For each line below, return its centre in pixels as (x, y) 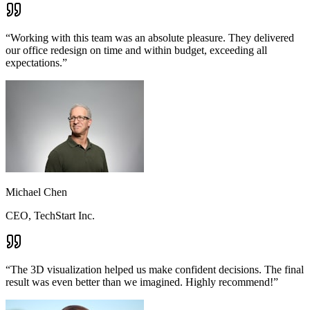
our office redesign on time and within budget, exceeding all (136, 50)
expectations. (34, 63)
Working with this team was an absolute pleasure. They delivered (152, 38)
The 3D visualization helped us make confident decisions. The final (157, 270)
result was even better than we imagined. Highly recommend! (139, 282)
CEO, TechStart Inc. (50, 216)
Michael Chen (36, 192)
